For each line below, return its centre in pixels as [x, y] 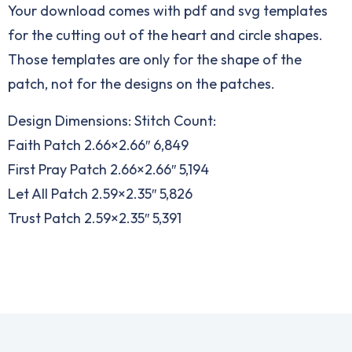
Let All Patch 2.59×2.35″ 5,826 [100, 194]
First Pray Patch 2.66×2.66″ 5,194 [108, 170]
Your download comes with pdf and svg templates [168, 11]
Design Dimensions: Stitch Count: [112, 121]
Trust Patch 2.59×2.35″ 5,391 [95, 218]
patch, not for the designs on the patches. [141, 84]
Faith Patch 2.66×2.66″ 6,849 [98, 145]
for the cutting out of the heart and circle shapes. [165, 35]
